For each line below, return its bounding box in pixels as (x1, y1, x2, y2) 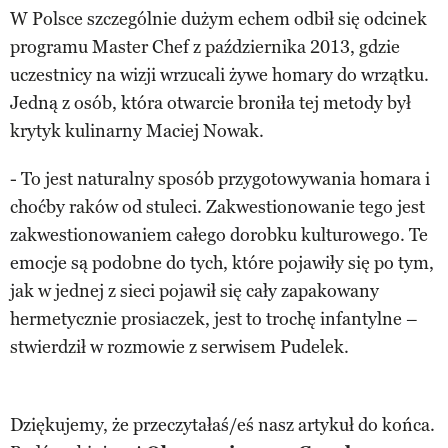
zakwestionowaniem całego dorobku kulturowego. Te (10, 224, 428, 247)
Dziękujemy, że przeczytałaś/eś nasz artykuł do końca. (10, 414, 435, 437)
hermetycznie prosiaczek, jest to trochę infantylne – (10, 308, 418, 331)
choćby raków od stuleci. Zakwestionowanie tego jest (10, 196, 425, 219)
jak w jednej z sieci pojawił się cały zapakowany (10, 280, 379, 303)
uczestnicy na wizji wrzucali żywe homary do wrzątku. (10, 64, 429, 87)
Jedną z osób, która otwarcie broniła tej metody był (10, 92, 411, 115)
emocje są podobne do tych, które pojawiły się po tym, (10, 252, 434, 275)
